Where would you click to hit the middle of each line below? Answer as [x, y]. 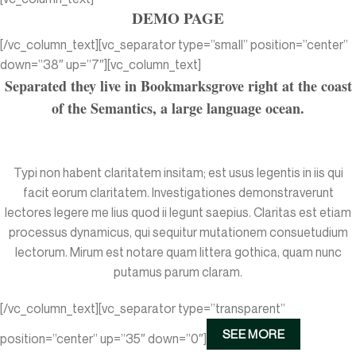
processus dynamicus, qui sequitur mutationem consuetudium [178, 232]
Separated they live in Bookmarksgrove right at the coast [178, 86]
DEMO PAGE [178, 18]
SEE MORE [253, 334]
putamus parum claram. [178, 272]
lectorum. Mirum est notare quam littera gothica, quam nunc [178, 252]
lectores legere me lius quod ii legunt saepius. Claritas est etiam [178, 213]
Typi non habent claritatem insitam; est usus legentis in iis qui [178, 173]
